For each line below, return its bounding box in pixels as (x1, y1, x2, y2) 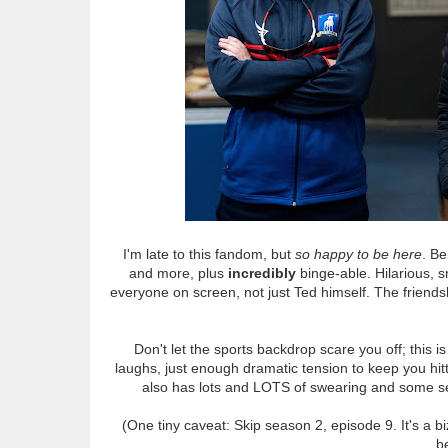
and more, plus (129, 264, 228, 281)
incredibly (228, 264, 296, 281)
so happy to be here (295, 245, 422, 262)
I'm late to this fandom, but (123, 245, 295, 262)
